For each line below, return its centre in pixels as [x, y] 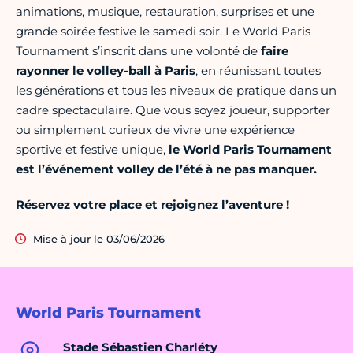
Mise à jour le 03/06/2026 [99, 239]
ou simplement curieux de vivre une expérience [155, 130]
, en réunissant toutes [258, 71]
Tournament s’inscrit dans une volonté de [138, 51]
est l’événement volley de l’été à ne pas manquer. [166, 169]
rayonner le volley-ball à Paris [106, 71]
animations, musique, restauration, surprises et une [165, 12]
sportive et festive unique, [92, 150]
